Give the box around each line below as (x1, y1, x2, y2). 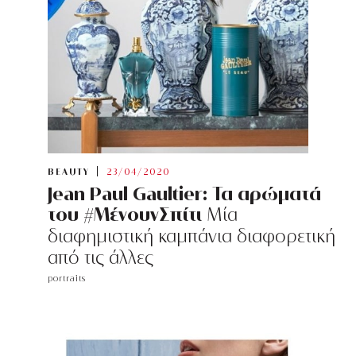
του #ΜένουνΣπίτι (48, 203, 202, 226)
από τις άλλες (48, 247, 153, 269)
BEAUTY (48, 167, 90, 177)
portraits (48, 273, 86, 284)
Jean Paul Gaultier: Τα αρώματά (48, 182, 321, 205)
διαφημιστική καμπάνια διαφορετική (48, 226, 335, 247)
